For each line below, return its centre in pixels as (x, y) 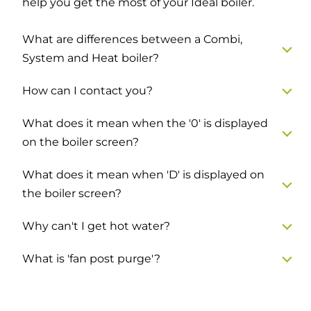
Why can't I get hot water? (96, 226)
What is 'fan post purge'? (91, 258)
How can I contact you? (87, 90)
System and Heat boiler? (91, 58)
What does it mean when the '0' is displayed (145, 123)
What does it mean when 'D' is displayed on (143, 174)
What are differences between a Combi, (132, 39)
